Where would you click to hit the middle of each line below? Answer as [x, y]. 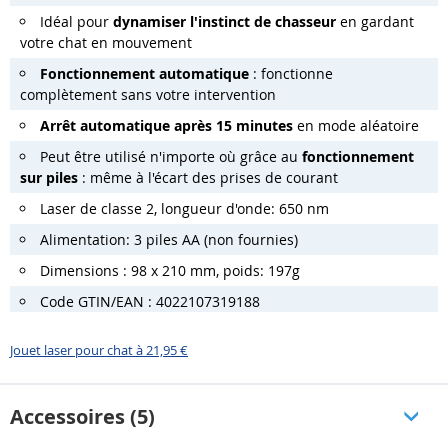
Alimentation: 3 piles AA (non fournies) [169, 239]
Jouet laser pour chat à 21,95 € [99, 350]
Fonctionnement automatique [144, 73]
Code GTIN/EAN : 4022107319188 [150, 301]
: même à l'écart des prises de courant [208, 177]
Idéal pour [76, 21]
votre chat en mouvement [106, 42]
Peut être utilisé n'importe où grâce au [171, 156]
